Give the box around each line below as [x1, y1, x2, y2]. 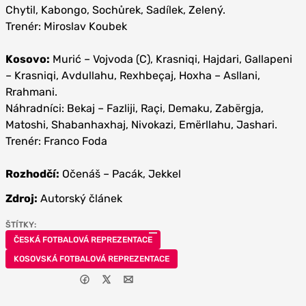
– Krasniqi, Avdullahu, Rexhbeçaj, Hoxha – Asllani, [5, 69, 260, 82]
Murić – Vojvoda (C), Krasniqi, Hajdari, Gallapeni [50, 53, 292, 66]
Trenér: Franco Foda [5, 135, 107, 148]
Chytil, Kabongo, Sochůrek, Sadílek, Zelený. [5, 3, 225, 16]
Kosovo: [5, 53, 50, 66]
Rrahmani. [5, 85, 57, 98]
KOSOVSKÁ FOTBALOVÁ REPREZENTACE [14, 254, 169, 264]
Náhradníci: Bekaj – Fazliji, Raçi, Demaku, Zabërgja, [5, 102, 264, 115]
